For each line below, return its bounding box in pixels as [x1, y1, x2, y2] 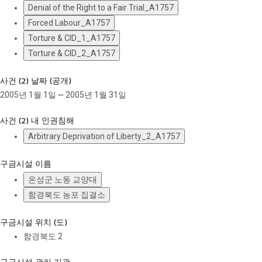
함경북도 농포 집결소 [28, 190, 105, 199]
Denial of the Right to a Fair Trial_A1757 [28, 3, 174, 12]
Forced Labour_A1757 [28, 18, 110, 27]
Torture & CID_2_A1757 [28, 49, 115, 58]
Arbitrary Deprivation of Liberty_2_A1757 [28, 132, 180, 141]
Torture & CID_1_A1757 [28, 33, 115, 43]
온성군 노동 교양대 [28, 175, 97, 184]
